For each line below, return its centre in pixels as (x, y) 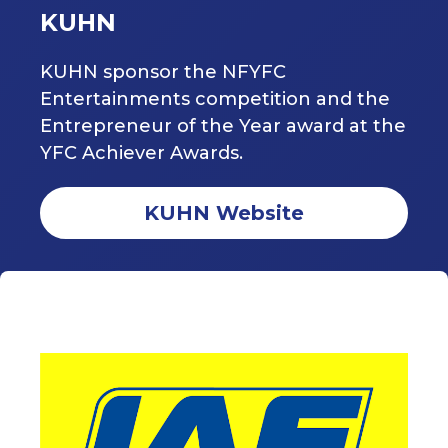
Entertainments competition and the (215, 99)
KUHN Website (224, 213)
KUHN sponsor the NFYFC (163, 72)
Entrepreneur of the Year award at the (223, 126)
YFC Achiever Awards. (141, 153)
